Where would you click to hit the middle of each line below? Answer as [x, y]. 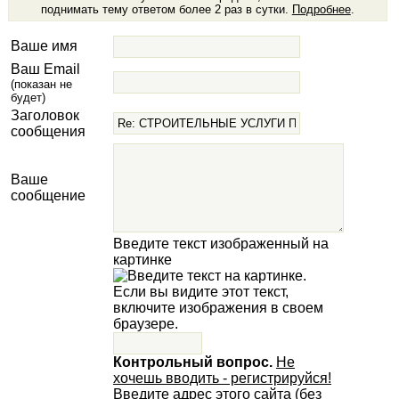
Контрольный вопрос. [192, 362]
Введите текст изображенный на [220, 244]
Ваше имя [44, 46]
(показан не [41, 85]
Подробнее [321, 9]
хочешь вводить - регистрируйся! [222, 379]
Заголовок [45, 116]
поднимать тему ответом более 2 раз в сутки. [166, 9]
